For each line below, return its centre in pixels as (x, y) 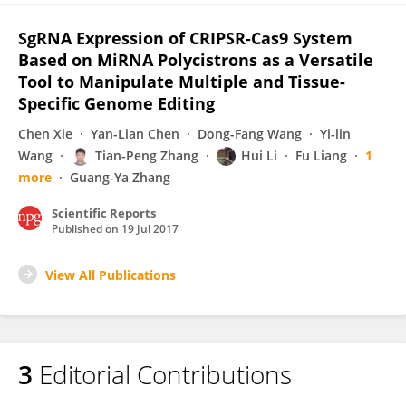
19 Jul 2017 (150, 229)
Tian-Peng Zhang (147, 155)
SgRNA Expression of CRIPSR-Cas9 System (185, 38)
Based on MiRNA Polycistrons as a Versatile (196, 60)
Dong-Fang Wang (250, 134)
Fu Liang (321, 155)
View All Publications (111, 275)
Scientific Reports (104, 213)
